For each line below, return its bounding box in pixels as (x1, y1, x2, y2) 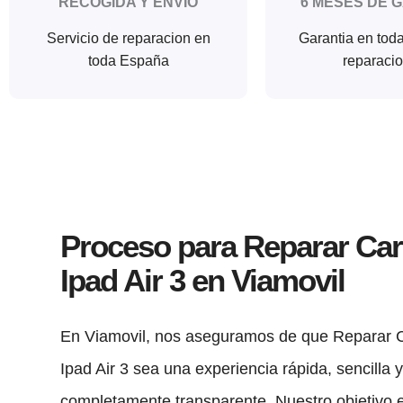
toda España (87, 53, 169, 69)
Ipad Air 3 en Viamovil (60, 263, 345, 299)
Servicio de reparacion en (46, 31, 210, 47)
